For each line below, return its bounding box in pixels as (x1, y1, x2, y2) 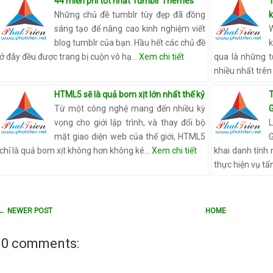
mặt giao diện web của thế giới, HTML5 (54, 132, 206, 141)
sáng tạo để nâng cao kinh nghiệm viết (54, 24, 206, 34)
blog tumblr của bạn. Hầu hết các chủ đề (54, 38, 206, 48)
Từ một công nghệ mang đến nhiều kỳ (54, 104, 206, 113)
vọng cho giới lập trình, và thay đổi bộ (54, 118, 206, 127)
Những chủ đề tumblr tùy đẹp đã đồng (54, 10, 206, 19)
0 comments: (1, 236, 79, 251)
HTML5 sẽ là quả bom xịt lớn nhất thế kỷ (54, 90, 205, 99)
